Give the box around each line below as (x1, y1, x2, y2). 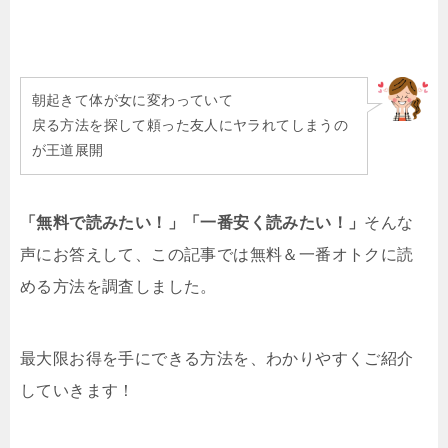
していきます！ (20, 381, 135, 399)
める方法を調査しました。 (20, 277, 217, 295)
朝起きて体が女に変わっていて (31, 92, 234, 109)
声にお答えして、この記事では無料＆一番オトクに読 (20, 245, 414, 263)
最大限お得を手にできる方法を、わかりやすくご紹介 (20, 349, 414, 367)
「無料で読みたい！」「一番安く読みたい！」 (20, 213, 365, 231)
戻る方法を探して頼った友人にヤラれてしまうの (31, 117, 349, 134)
